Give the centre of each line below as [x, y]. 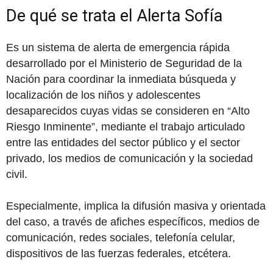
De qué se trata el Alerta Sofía [114, 16]
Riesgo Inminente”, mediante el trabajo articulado [126, 127]
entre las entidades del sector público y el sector [123, 143]
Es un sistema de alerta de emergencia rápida [118, 48]
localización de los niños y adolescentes [103, 95]
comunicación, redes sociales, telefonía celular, [121, 238]
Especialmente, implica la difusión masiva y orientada [136, 206]
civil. [17, 174]
